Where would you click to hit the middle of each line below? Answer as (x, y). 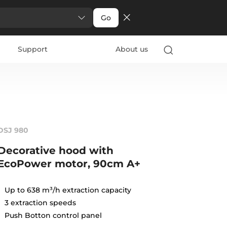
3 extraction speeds (40, 202)
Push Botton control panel (53, 215)
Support (33, 49)
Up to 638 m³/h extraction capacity (68, 190)
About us (131, 49)
